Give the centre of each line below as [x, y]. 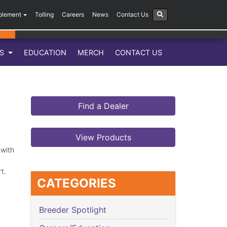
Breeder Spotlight [73, 210]
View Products [103, 138]
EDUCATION [45, 52]
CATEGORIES [77, 183]
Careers [73, 15]
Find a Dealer [103, 106]
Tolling [44, 15]
